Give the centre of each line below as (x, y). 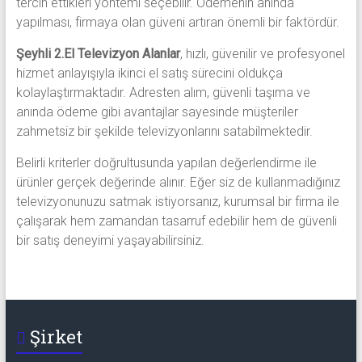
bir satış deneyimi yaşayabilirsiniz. (110, 241)
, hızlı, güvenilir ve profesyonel (262, 54)
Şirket (56, 337)
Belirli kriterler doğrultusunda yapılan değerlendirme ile (166, 163)
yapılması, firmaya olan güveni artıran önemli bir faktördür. (177, 23)
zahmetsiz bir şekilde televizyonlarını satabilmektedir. (164, 132)
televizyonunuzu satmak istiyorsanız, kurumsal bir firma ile (177, 202)
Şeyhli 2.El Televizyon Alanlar (98, 54)
